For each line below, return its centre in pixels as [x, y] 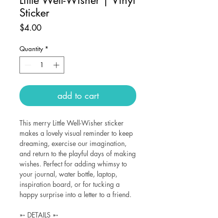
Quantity [31, 48]
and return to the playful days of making [78, 154]
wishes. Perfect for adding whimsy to [73, 164]
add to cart [78, 95]
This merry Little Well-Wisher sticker [72, 123]
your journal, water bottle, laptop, [68, 174]
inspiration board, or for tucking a [70, 184]
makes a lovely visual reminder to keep [76, 133]
